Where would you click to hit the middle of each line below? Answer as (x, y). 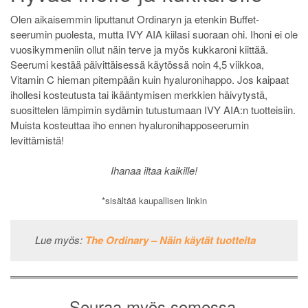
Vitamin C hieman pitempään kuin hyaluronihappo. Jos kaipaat (150, 79)
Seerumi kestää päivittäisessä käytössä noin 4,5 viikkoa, (137, 64)
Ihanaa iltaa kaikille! (154, 170)
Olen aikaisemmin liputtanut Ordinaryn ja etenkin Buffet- (135, 19)
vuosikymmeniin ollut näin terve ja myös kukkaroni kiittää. (139, 49)
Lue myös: (60, 240)
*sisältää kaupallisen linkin (154, 200)
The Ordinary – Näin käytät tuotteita (170, 240)
